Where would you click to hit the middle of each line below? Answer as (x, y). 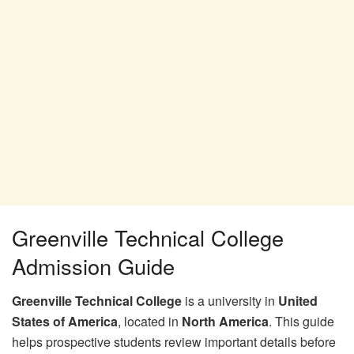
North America (225, 322)
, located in (150, 322)
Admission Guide (93, 265)
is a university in (230, 301)
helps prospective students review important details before (174, 342)
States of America (65, 322)
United (298, 301)
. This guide (301, 322)
